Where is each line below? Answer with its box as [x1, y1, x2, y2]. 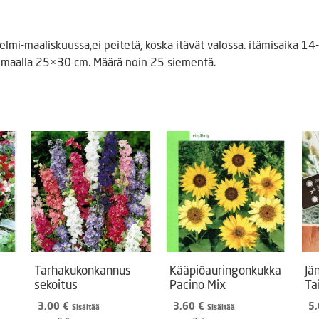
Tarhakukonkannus [34, 262, 131, 278]
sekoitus [34, 276, 78, 292]
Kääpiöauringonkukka [169, 262, 281, 278]
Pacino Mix [169, 276, 226, 292]
